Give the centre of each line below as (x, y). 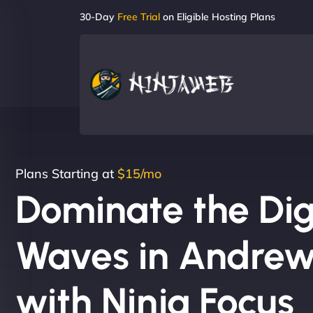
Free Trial (139, 17)
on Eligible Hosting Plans (218, 17)
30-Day (99, 17)
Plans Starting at (66, 174)
